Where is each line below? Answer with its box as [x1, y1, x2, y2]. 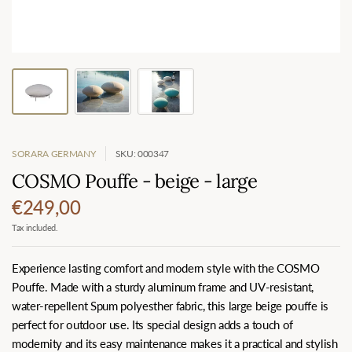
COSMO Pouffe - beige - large [12, 168, 257, 193]
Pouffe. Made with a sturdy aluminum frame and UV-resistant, [12, 279, 314, 294]
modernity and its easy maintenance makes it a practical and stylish [12, 335, 338, 350]
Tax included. [12, 222, 58, 233]
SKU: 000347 [115, 147, 170, 159]
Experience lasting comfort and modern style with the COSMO [12, 260, 320, 275]
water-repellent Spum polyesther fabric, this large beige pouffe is [12, 298, 328, 313]
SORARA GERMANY [12, 147, 96, 159]
